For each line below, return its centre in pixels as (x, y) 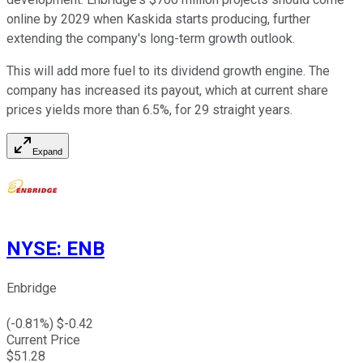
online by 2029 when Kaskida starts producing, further (158, 19)
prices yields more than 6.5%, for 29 (109, 109)
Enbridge (32, 288)
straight (234, 109)
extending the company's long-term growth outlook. (151, 38)
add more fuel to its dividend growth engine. (181, 70)
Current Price (43, 340)
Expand (47, 151)
